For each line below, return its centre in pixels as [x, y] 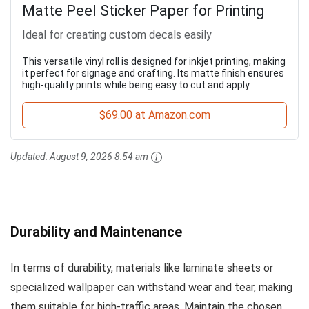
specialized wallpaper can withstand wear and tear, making [151, 287]
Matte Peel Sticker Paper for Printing [143, 10]
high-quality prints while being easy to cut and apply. [137, 84]
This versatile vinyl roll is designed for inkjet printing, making [154, 61]
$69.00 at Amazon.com [154, 114]
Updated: [30, 156]
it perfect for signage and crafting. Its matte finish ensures [153, 73]
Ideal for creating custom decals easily [117, 34]
